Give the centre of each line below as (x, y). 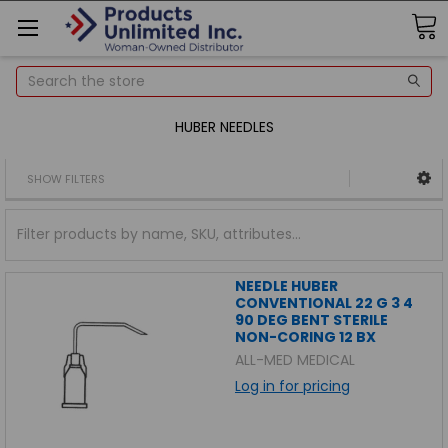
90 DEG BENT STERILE (311, 319)
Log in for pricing (292, 385)
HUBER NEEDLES (224, 126)
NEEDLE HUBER (286, 285)
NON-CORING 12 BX (305, 336)
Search (40, 75)
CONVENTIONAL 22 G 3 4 (323, 302)
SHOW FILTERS (66, 178)
